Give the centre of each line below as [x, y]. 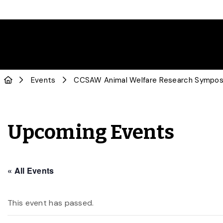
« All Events [31, 170]
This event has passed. [51, 203]
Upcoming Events [91, 132]
